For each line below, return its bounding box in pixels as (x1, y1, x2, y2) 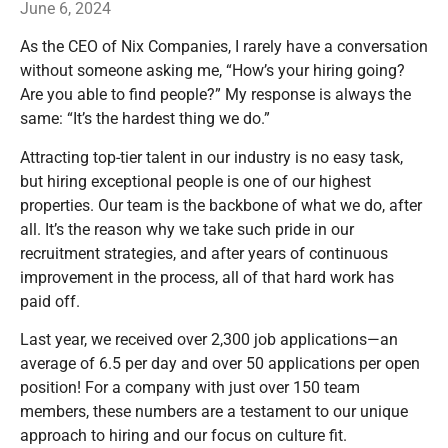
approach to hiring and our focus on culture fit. (20, 426, 347, 446)
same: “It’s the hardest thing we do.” (20, 109, 270, 129)
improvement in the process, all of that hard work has (20, 267, 394, 287)
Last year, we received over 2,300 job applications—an (20, 330, 398, 350)
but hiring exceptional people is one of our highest (20, 171, 371, 191)
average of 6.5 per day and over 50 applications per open (20, 354, 420, 374)
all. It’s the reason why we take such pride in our (20, 219, 354, 239)
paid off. (20, 291, 80, 311)
